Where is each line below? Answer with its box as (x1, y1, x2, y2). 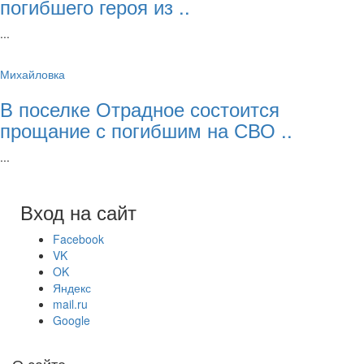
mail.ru (53, 296, 88, 313)
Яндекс (53, 279, 91, 297)
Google (53, 312, 90, 329)
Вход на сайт (20, 197, 136, 227)
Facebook (53, 231, 104, 248)
